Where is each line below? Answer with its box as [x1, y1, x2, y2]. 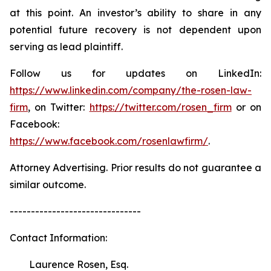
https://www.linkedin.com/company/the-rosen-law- [10, 84, 252, 96]
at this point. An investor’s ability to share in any [10, 7, 261, 19]
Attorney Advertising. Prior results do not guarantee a [10, 162, 261, 174]
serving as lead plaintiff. [10, 41, 123, 53]
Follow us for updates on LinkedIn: [10, 67, 261, 79]
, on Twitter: [28, 101, 90, 113]
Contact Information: [10, 232, 107, 244]
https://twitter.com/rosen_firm [89, 101, 232, 113]
